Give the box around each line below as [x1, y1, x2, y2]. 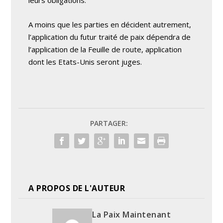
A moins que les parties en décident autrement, [28, 19, 192, 30]
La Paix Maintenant [92, 209, 171, 221]
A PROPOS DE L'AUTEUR [28, 183, 125, 194]
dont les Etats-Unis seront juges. [28, 57, 142, 67]
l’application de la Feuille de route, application [28, 44, 182, 55]
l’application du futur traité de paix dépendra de [28, 32, 191, 42]
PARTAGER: [90, 118, 128, 128]
